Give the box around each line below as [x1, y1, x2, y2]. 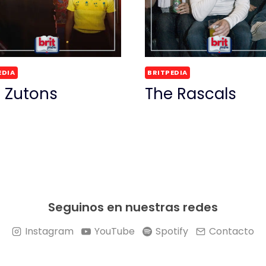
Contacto [208, 224, 254, 238]
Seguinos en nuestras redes [48, 199, 218, 216]
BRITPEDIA [147, 67, 188, 77]
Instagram [25, 224, 74, 238]
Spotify [155, 224, 188, 238]
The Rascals [145, 83, 236, 105]
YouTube [94, 224, 135, 238]
